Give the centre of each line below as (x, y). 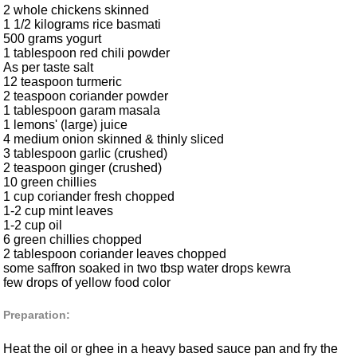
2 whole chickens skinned (76, 10)
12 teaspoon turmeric (63, 82)
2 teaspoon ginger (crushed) (82, 168)
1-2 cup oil (33, 226)
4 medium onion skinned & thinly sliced (114, 139)
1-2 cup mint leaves (58, 211)
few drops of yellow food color (87, 283)
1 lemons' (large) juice (65, 125)
